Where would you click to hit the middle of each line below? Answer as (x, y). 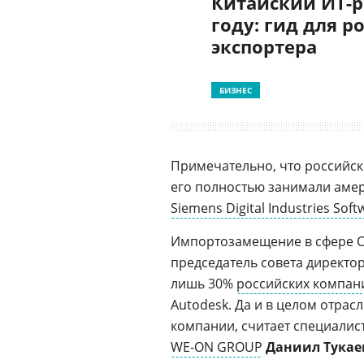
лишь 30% (204, 284)
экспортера (264, 46)
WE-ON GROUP (217, 347)
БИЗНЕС (236, 90)
